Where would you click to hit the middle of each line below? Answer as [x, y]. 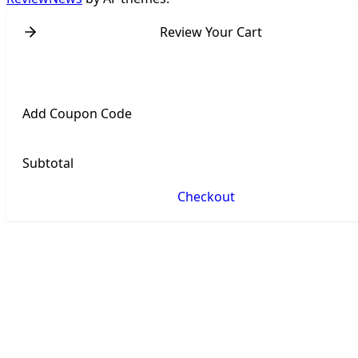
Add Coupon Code [77, 113]
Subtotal [48, 163]
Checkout [206, 196]
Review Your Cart [211, 32]
